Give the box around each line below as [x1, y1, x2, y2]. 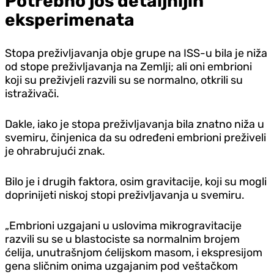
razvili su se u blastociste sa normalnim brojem [5, 232, 240, 246]
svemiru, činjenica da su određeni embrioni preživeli [5, 130, 266, 144]
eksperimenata [5, 9, 135, 30]
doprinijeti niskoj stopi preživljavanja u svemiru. [5, 188, 245, 202]
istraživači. [5, 86, 59, 100]
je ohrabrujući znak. [5, 144, 105, 158]
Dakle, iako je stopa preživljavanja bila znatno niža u [5, 117, 264, 131]
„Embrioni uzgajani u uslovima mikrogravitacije [5, 218, 242, 232]
